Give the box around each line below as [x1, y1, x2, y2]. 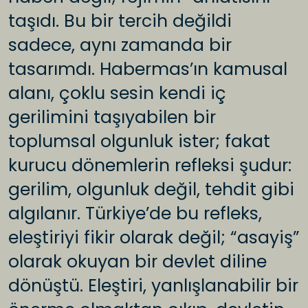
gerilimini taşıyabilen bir [8, 105, 216, 130]
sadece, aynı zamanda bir [8, 33, 232, 58]
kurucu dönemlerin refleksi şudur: [8, 153, 291, 178]
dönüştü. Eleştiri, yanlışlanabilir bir [8, 274, 298, 298]
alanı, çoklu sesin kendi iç [8, 81, 226, 106]
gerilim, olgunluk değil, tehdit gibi [8, 177, 294, 202]
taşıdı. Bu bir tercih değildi [8, 9, 232, 34]
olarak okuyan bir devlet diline [8, 250, 267, 274]
